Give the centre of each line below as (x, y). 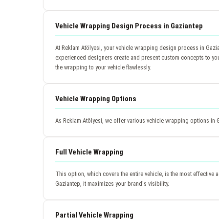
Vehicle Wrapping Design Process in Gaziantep (129, 26)
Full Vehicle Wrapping (89, 152)
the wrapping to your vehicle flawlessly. (103, 67)
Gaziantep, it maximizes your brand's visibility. (112, 183)
